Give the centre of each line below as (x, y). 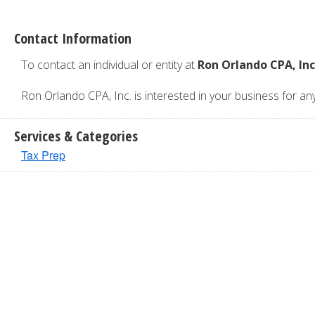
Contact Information (73, 38)
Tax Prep (43, 155)
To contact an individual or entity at (109, 65)
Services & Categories (76, 136)
